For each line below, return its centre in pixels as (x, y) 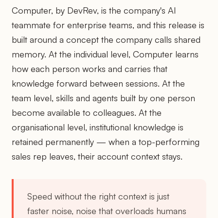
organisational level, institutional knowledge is (98, 127)
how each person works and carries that (90, 68)
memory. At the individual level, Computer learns (105, 54)
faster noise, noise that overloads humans (107, 210)
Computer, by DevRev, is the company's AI (94, 10)
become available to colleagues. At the (87, 112)
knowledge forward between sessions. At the (98, 83)
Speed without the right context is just (98, 196)
